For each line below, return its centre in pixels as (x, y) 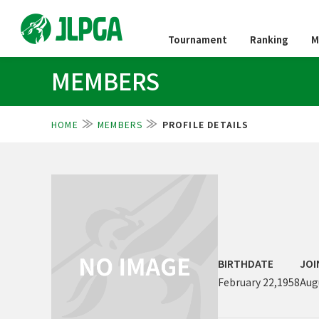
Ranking (269, 40)
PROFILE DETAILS (205, 124)
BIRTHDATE (246, 264)
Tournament (198, 40)
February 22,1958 (259, 282)
